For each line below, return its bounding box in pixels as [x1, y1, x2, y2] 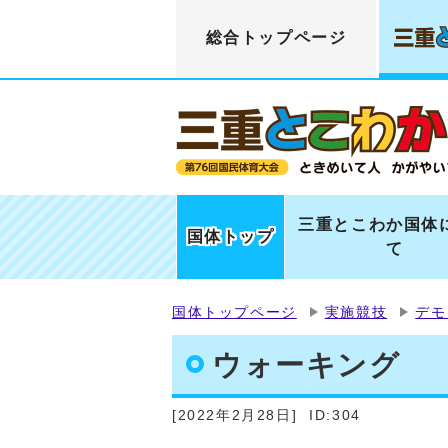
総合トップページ [205, 29, 347, 46]
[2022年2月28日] [172, 407, 298, 423]
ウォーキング [212, 348, 401, 381]
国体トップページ [172, 304, 297, 320]
